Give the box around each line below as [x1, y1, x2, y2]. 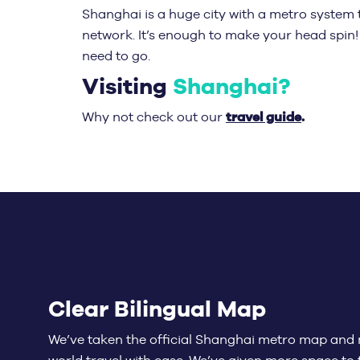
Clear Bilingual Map [48, 293, 266, 325]
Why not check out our [82, 109, 226, 125]
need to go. [82, 48, 150, 63]
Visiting [82, 72, 173, 102]
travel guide [226, 108, 301, 126]
